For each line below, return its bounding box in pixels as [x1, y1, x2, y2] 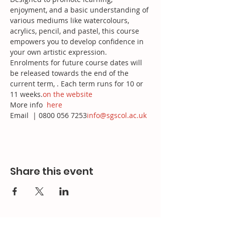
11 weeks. [10, 89, 43, 99]
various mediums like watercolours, [10, 16, 131, 25]
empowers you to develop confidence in [10, 37, 146, 46]
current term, [10, 79, 57, 88]
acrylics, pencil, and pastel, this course [10, 26, 141, 36]
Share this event [10, 164, 93, 178]
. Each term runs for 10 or [57, 79, 145, 88]
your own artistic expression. [10, 47, 107, 57]
